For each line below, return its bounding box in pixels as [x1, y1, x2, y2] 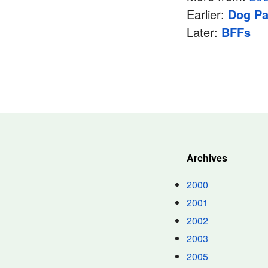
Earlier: [187, 5, 228, 23]
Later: [187, 23, 221, 41]
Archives [187, 151, 227, 165]
